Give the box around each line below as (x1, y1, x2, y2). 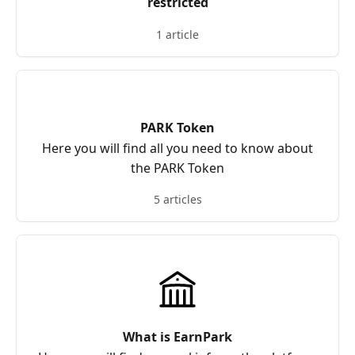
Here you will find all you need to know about (42, 139, 313, 157)
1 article (156, 27, 199, 42)
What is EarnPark (123, 328, 232, 345)
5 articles (153, 192, 202, 207)
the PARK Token (131, 159, 224, 177)
